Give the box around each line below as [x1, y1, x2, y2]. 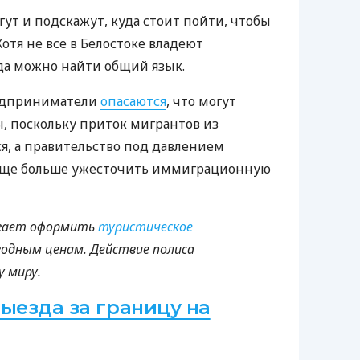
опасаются [100, 92, 166, 111]
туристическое [98, 218, 193, 236]
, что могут [166, 92, 236, 111]
